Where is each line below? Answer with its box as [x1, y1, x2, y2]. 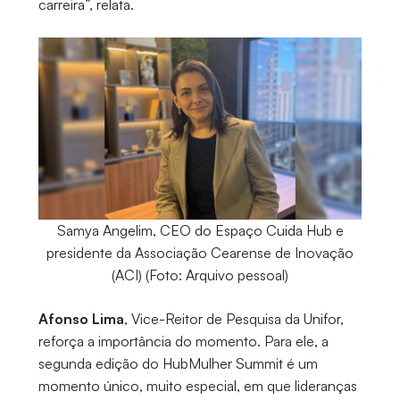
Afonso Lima [37, 310, 124, 329]
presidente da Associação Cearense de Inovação [46, 244, 354, 262]
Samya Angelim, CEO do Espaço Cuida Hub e [56, 221, 344, 240]
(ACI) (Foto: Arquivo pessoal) [112, 266, 288, 285]
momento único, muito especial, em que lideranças [37, 377, 357, 396]
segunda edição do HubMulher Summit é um [37, 354, 318, 373]
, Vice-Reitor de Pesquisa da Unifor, [123, 310, 344, 329]
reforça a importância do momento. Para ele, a [37, 332, 329, 351]
